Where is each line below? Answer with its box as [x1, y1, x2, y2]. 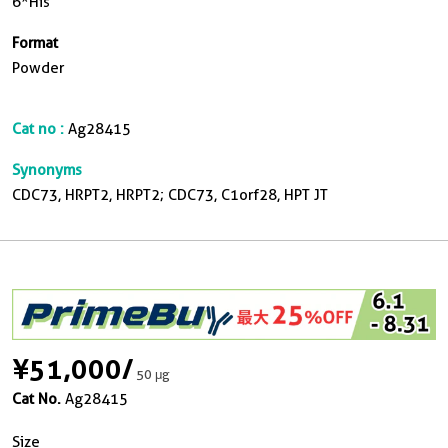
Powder [12, 59, 64, 77]
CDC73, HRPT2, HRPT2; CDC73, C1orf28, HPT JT [12, 186, 328, 204]
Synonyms [12, 161, 82, 179]
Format [12, 34, 58, 52]
